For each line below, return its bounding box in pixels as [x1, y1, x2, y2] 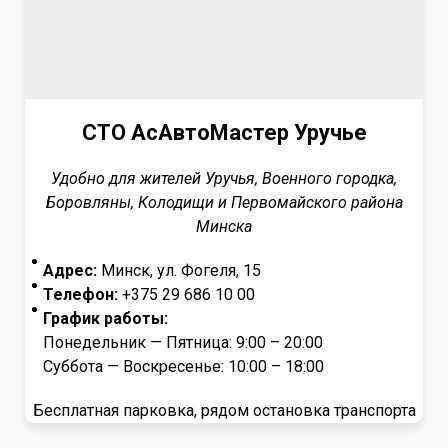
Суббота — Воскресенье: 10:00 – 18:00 [43, 357, 324, 376]
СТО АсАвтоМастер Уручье [81, 120, 367, 145]
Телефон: [43, 285, 118, 304]
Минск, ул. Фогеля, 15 [97, 261, 261, 280]
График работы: [43, 309, 168, 328]
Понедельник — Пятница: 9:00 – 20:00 [43, 333, 323, 352]
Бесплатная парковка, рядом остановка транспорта [32, 401, 416, 420]
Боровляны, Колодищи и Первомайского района [45, 193, 403, 212]
